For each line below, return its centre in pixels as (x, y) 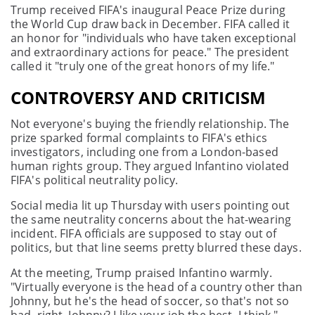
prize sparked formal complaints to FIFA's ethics (139, 138)
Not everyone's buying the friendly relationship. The (150, 124)
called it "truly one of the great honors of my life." (143, 66)
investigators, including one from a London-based (144, 152)
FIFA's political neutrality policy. (95, 180)
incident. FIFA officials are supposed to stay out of (144, 234)
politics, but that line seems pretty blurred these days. (156, 248)
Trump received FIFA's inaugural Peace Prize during (148, 10)
